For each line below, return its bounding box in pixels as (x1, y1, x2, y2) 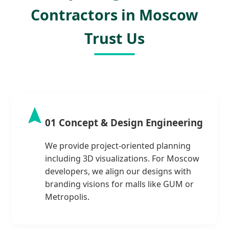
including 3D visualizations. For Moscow (45, 152, 199, 164)
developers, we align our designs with (45, 165, 191, 177)
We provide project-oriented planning (45, 140, 191, 151)
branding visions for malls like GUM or (45, 178, 194, 190)
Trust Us (84, 28, 145, 48)
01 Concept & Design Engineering (45, 116, 203, 129)
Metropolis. (45, 191, 89, 202)
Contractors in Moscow (31, 4, 198, 25)
